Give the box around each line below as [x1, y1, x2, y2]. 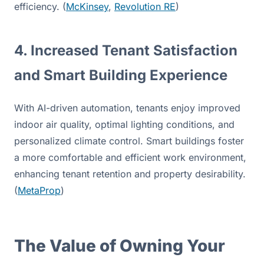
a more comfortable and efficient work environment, [14, 151, 246, 163]
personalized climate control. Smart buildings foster [14, 134, 244, 147]
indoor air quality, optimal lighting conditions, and [14, 118, 235, 130]
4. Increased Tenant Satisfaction [14, 41, 237, 59]
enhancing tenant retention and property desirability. [14, 167, 246, 180]
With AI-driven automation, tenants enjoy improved [14, 101, 240, 114]
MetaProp [18, 184, 61, 196]
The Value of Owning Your [14, 235, 225, 256]
